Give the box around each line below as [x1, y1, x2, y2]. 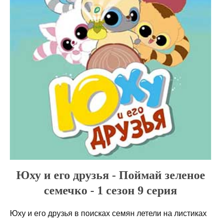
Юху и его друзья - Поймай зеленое [16, 168, 205, 182]
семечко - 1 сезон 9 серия [44, 184, 177, 197]
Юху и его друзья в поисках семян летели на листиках [10, 209, 207, 218]
